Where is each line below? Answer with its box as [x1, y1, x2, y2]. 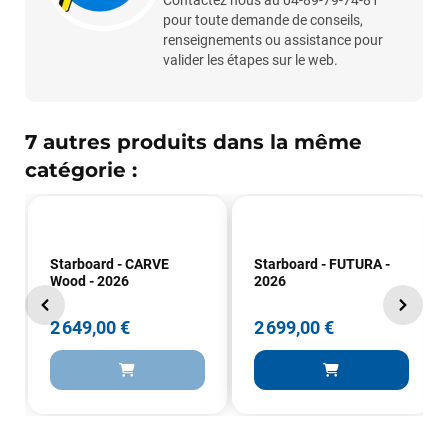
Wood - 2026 [49, 273, 129, 290]
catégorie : [25, 157, 137, 182]
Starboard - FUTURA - [253, 256, 390, 273]
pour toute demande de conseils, [162, 12, 363, 29]
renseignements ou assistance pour [162, 32, 383, 49]
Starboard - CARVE [49, 256, 169, 273]
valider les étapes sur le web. [162, 52, 338, 69]
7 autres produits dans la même [25, 129, 362, 154]
